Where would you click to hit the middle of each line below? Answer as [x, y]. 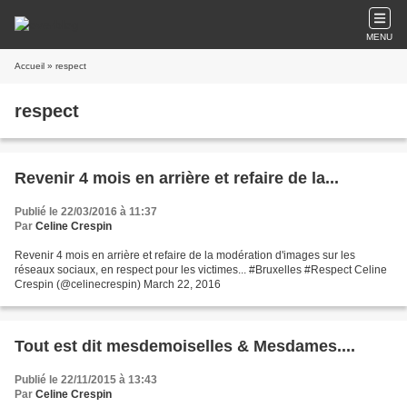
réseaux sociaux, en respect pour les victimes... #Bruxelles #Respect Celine [201, 270]
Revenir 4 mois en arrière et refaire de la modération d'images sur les [185, 255]
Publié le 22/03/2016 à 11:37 [86, 212]
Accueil [30, 66]
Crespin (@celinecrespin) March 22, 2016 [118, 284]
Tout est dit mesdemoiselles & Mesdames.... [185, 346]
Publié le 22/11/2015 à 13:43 [86, 380]
